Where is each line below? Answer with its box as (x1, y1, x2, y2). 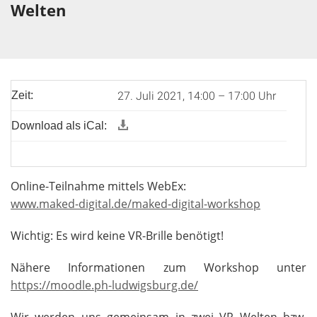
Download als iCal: (11, 120, 107, 132)
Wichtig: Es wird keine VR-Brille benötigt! (11, 228, 224, 243)
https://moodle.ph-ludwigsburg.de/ (11, 277, 198, 293)
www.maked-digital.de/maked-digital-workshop (11, 196, 260, 212)
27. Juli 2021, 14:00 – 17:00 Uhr (117, 88, 276, 103)
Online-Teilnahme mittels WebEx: (11, 178, 186, 194)
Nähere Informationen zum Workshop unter (11, 260, 306, 275)
